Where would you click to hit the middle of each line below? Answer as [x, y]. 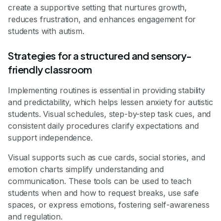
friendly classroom [50, 70]
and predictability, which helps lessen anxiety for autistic [110, 102]
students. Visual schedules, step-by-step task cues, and [110, 114]
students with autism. [46, 31]
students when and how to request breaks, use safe [104, 193]
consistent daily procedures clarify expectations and [103, 126]
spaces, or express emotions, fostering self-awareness [109, 205]
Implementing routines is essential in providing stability [107, 91]
